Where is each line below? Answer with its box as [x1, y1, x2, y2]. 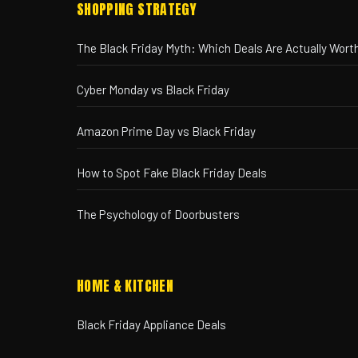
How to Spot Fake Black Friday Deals [77, 165, 267, 181]
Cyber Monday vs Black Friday [77, 82, 229, 97]
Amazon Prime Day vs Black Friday [77, 124, 256, 139]
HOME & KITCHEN [77, 275, 173, 297]
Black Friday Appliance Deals [77, 317, 226, 332]
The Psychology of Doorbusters [77, 207, 240, 222]
